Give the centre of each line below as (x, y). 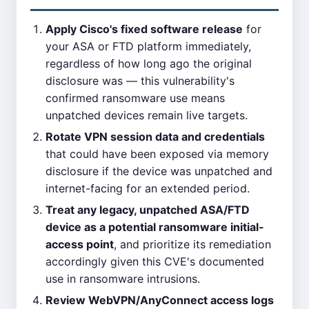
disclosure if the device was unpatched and (159, 171)
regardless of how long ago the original (149, 63)
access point (80, 244)
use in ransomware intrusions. (123, 279)
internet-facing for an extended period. (148, 188)
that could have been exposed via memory (157, 154)
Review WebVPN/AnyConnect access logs (160, 300)
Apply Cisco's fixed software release (144, 29)
